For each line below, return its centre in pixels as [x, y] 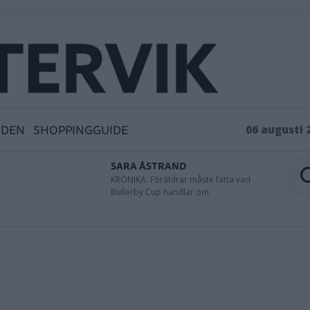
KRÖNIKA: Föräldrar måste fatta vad [181, 179]
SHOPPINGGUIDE [81, 129]
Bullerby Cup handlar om [160, 192]
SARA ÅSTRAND [148, 166]
